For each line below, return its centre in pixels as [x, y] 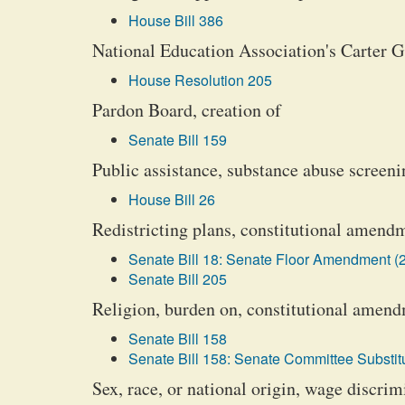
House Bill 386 [176, 20]
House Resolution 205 [200, 80]
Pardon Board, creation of [187, 110]
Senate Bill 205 [178, 279]
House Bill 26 [172, 199]
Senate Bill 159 [178, 140]
